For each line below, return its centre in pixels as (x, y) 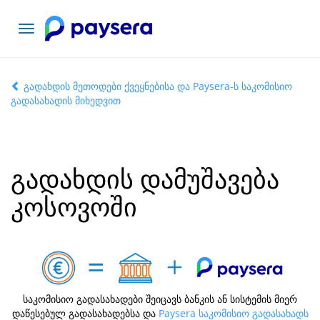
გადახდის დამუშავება (145, 179)
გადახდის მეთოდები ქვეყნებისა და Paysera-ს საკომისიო (156, 86)
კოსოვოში (74, 207)
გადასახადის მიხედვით (66, 100)
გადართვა (50, 44)
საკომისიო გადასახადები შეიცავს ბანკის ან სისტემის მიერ (160, 299)
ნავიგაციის (51, 30)
